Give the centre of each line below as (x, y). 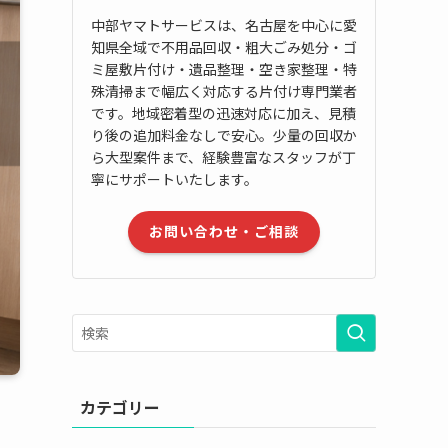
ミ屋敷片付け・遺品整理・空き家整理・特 (224, 68)
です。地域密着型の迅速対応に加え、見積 (223, 112)
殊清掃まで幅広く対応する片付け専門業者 (224, 90)
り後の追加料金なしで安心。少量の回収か (224, 134)
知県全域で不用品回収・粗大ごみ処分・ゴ (224, 46)
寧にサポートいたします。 (174, 178)
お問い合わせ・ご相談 (224, 231)
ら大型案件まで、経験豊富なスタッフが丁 (223, 156)
